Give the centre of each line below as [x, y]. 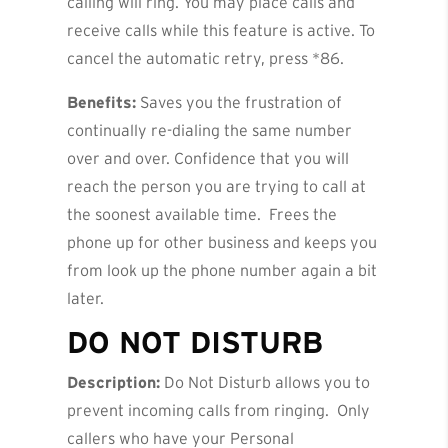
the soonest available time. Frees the [202, 214]
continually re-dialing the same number [210, 130]
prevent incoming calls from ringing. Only [219, 410]
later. [86, 298]
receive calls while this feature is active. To [221, 30]
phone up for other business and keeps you [222, 242]
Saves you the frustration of [239, 102]
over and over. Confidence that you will [208, 158]
